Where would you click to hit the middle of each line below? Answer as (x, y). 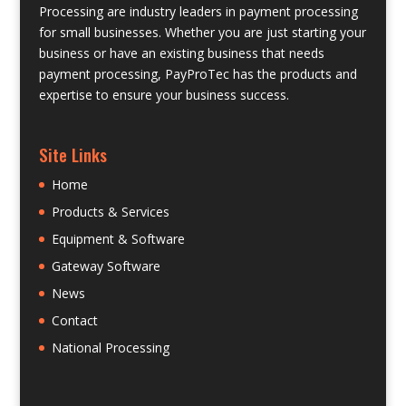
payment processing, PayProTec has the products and (198, 73)
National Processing (110, 347)
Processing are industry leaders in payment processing (198, 11)
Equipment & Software (118, 238)
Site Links (72, 154)
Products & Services (110, 211)
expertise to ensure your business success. (164, 94)
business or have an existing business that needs (181, 53)
